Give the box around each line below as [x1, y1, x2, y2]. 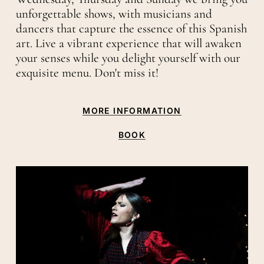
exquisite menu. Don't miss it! [15, 65, 159, 81]
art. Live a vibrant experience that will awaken [15, 36, 242, 51]
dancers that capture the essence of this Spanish [15, 21, 247, 37]
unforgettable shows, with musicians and [15, 6, 212, 22]
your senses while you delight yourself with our [15, 51, 240, 66]
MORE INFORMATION [82, 105, 181, 116]
